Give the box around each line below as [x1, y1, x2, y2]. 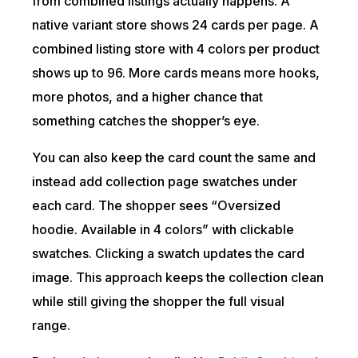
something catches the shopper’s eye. [32, 113, 261, 129]
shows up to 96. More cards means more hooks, [32, 65, 320, 81]
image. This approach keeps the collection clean [32, 269, 324, 285]
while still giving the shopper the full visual [32, 293, 285, 309]
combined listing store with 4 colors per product [32, 41, 320, 57]
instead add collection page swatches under [32, 173, 298, 189]
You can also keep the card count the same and [32, 149, 316, 165]
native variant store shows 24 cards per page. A [32, 17, 320, 33]
